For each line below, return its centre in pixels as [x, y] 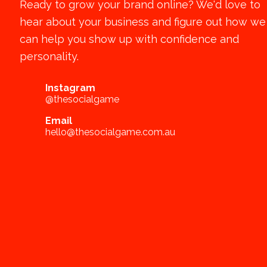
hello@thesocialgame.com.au [110, 132]
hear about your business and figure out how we [143, 22]
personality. [49, 56]
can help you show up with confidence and [129, 39]
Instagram [70, 88]
